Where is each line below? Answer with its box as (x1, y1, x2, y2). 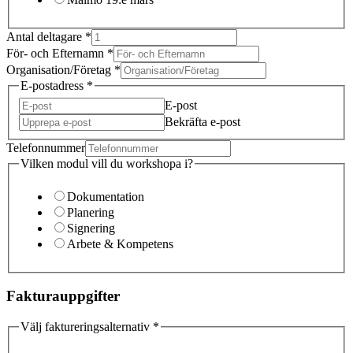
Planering (67, 205, 114, 219)
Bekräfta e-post (165, 114, 240, 128)
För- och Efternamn (6, 46, 107, 61)
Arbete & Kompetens (67, 236, 173, 251)
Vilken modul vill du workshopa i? (20, 156, 193, 170)
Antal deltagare (6, 30, 85, 44)
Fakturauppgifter (6, 288, 120, 305)
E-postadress (20, 79, 87, 93)
